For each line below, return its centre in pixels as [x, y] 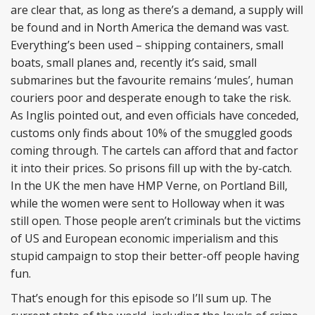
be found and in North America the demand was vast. [150, 27]
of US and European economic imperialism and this [144, 238]
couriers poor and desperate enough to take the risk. [151, 98]
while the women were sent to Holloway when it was [148, 203]
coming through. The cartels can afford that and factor [154, 150]
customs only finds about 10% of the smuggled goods [152, 133]
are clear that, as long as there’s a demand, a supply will [157, 10]
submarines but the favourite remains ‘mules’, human [152, 80]
